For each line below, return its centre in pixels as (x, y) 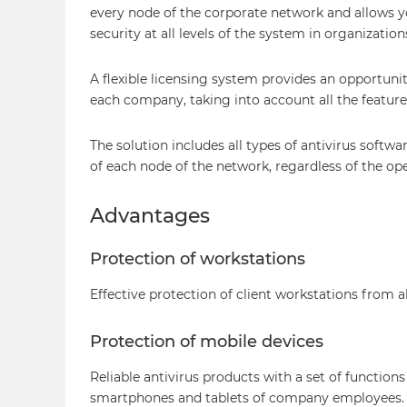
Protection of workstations (198, 258)
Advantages (150, 216)
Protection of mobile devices (207, 341)
